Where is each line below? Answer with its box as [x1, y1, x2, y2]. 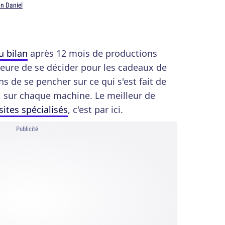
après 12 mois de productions [28, 47, 157, 59]
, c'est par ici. [68, 103, 123, 116]
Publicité [16, 125, 38, 133]
